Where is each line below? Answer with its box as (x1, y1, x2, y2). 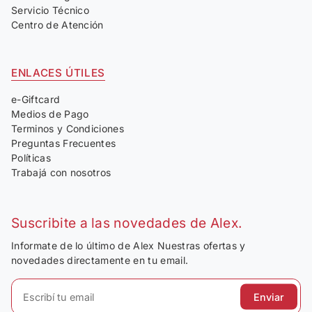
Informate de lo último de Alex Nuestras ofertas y (11, 240, 246, 252)
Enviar (253, 290, 284, 303)
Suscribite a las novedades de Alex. (11, 214, 243, 232)
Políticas (11, 152, 51, 164)
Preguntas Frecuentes (11, 137, 116, 150)
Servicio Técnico (11, 4, 90, 17)
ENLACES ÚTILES (11, 66, 105, 80)
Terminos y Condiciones (11, 123, 125, 135)
